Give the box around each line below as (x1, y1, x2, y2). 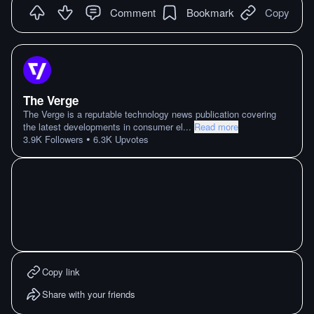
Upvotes (112, 132, 149, 146)
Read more (194, 120, 238, 133)
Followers (42, 132, 83, 146)
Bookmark (186, 4, 234, 20)
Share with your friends (42, 287, 135, 301)
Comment (110, 4, 156, 20)
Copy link (42, 265, 80, 278)
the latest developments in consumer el (23, 120, 183, 133)
